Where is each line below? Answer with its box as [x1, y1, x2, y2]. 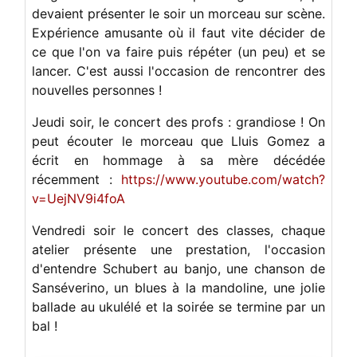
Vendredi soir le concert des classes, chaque [32, 222, 325, 239]
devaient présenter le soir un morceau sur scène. [32, 6, 325, 22]
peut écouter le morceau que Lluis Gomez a [32, 133, 325, 150]
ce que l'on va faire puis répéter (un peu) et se [32, 44, 325, 61]
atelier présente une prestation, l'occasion [32, 241, 325, 258]
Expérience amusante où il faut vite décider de [32, 25, 325, 41]
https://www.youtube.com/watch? [121, 171, 325, 188]
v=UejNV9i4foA [32, 190, 125, 207]
